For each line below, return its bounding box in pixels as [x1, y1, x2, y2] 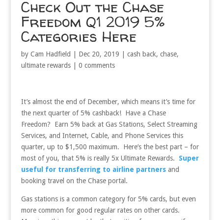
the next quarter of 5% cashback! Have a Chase [21, 109, 166, 117]
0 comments [78, 61, 115, 69]
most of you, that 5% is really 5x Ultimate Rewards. [21, 154, 179, 162]
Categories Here [21, 26, 137, 46]
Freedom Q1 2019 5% [21, 11, 165, 31]
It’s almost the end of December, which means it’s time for [21, 97, 195, 106]
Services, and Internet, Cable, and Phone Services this [21, 131, 183, 139]
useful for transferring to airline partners [21, 165, 166, 173]
